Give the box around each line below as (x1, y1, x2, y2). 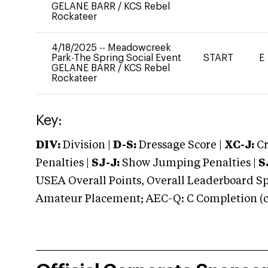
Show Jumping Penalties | (120, 158, 258, 169)
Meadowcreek (108, 43, 171, 53)
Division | (60, 140, 113, 151)
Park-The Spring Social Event (51, 53, 181, 63)
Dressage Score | (136, 140, 222, 151)
